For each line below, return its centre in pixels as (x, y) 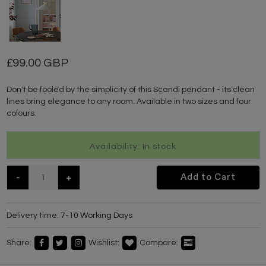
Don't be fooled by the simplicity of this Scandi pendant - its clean (130, 89)
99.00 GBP (39, 63)
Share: (19, 242)
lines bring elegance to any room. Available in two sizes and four (129, 101)
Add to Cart (208, 177)
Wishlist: (104, 242)
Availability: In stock (133, 147)
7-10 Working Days (96, 215)
